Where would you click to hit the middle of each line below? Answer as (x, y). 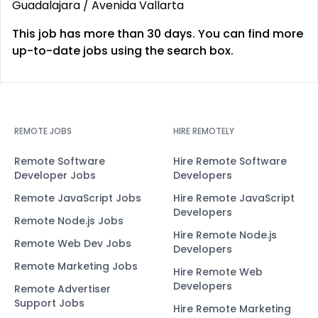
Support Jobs (49, 303)
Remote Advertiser (62, 289)
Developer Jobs (55, 175)
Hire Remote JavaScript (234, 198)
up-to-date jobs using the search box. (123, 51)
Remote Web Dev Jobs (73, 243)
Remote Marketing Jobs (76, 266)
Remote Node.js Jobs (69, 221)
